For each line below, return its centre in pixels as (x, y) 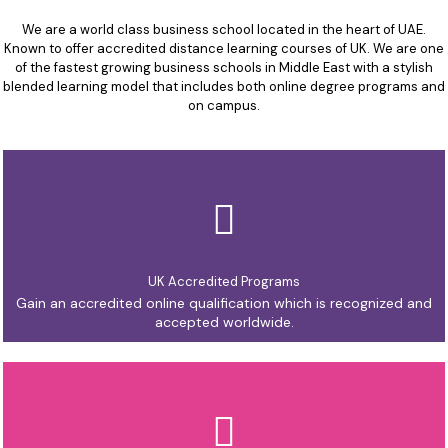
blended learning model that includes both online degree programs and (224, 86)
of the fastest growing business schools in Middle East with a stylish (224, 67)
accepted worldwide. (224, 321)
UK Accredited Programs (224, 281)
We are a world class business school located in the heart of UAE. (224, 29)
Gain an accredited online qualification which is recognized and (224, 302)
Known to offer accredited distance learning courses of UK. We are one (224, 48)
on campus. (224, 105)
